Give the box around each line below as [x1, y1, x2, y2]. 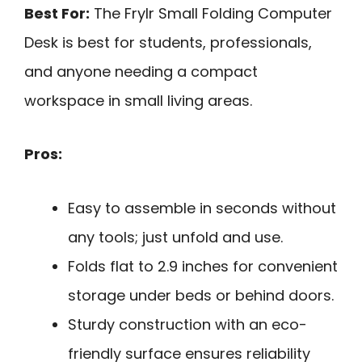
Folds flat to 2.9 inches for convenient [68, 255, 338, 276]
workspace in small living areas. [24, 90, 252, 111]
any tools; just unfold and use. [68, 226, 283, 247]
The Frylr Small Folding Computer [90, 2, 332, 23]
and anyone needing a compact [24, 61, 258, 82]
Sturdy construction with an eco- [68, 314, 307, 335]
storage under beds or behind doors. [68, 284, 334, 305]
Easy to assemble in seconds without [68, 197, 336, 218]
